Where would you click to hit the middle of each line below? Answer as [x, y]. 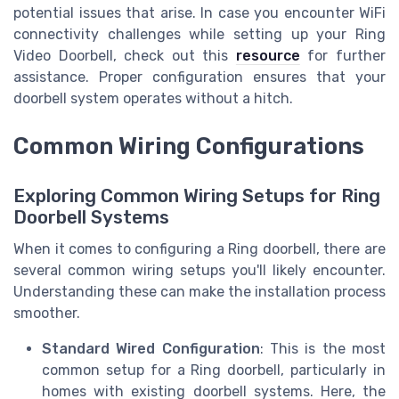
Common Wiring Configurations [189, 147]
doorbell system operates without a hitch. [153, 98]
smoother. [47, 313]
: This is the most [323, 349]
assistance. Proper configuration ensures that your [199, 77]
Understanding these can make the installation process [199, 292]
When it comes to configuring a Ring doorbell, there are [199, 249]
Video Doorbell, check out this [125, 55]
